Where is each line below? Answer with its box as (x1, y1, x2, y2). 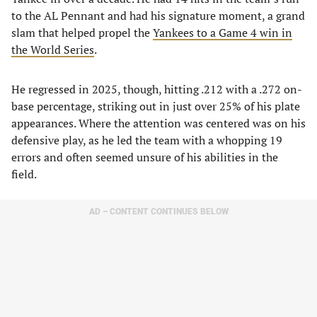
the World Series (11, 42, 94, 57)
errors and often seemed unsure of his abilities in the (11, 149, 278, 165)
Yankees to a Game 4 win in (153, 25, 292, 40)
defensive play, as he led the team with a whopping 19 (11, 132, 282, 148)
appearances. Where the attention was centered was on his (11, 115, 306, 131)
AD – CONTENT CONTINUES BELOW (88, 207, 229, 217)
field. (11, 166, 37, 182)
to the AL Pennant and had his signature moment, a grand (11, 8, 305, 23)
